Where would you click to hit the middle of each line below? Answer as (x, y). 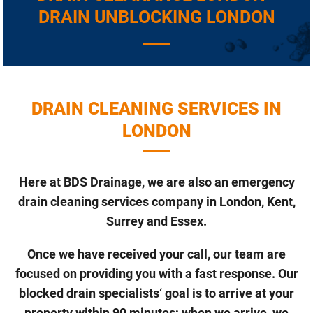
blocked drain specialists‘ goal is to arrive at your (156, 293)
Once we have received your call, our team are (156, 254)
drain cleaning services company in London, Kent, (156, 202)
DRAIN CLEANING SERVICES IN (156, 109)
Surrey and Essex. (156, 221)
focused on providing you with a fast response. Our (156, 274)
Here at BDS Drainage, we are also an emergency (156, 182)
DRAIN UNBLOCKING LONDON (156, 17)
